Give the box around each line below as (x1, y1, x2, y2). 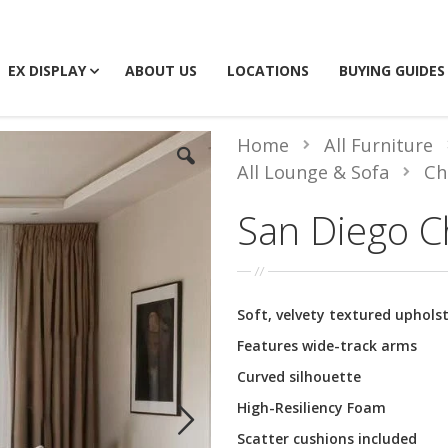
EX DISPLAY (8, 61, 86, 80)
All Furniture (323, 133, 433, 158)
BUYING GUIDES (339, 61, 445, 80)
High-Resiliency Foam (236, 397, 386, 417)
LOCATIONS (227, 61, 309, 80)
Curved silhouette (236, 366, 361, 386)
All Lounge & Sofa (236, 159, 389, 184)
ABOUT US (125, 61, 197, 80)
